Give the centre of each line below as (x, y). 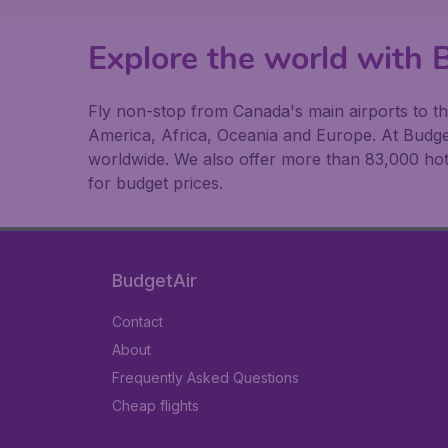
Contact (137, 322)
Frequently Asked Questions (205, 378)
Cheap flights (155, 406)
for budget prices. (155, 183)
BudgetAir (154, 281)
